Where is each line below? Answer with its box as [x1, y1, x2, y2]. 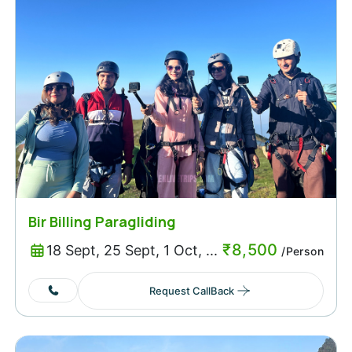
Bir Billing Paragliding [28, 211, 176, 231]
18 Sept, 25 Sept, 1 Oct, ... [46, 242, 218, 259]
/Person [277, 244, 324, 258]
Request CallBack [148, 284, 234, 297]
